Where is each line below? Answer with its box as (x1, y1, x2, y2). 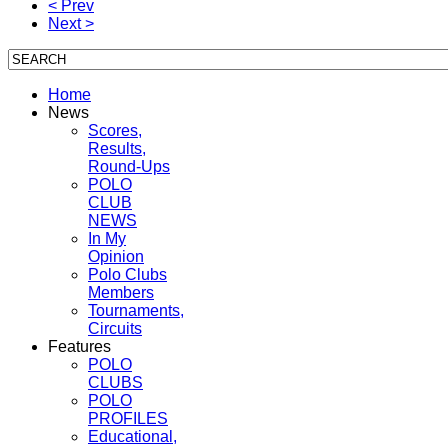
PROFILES (88, 409, 168, 427)
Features (48, 337, 111, 355)
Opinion (88, 247, 144, 265)
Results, (88, 139, 146, 157)
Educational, (88, 427, 177, 445)
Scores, (88, 121, 142, 139)
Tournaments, (88, 301, 184, 319)
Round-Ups (88, 157, 170, 175)
